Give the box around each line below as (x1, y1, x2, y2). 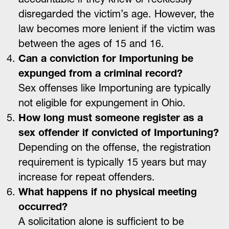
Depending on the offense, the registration (18, 141, 211, 153)
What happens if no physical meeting (18, 186, 197, 198)
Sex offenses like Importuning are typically (18, 82, 211, 94)
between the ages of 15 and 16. (18, 37, 164, 50)
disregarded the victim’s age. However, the (18, 8, 214, 20)
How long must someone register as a (18, 111, 203, 124)
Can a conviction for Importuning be (18, 52, 193, 64)
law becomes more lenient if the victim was (18, 22, 215, 35)
